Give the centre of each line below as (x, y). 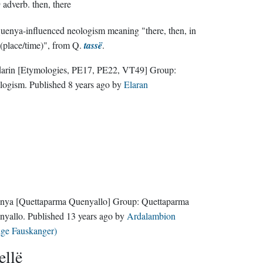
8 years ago (89, 84)
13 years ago (89, 216)
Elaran (136, 84)
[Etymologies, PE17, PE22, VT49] (82, 70)
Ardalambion (151, 216)
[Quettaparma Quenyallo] (63, 201)
